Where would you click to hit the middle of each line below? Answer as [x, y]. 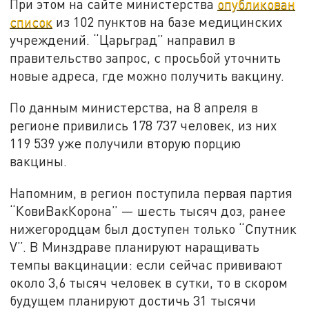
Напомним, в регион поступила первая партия [151, 192]
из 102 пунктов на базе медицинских [168, 22]
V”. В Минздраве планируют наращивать [135, 246]
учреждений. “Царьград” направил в [123, 40]
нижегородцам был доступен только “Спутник [153, 228]
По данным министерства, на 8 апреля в [134, 108]
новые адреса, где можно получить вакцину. [147, 76]
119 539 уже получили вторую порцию [126, 143]
